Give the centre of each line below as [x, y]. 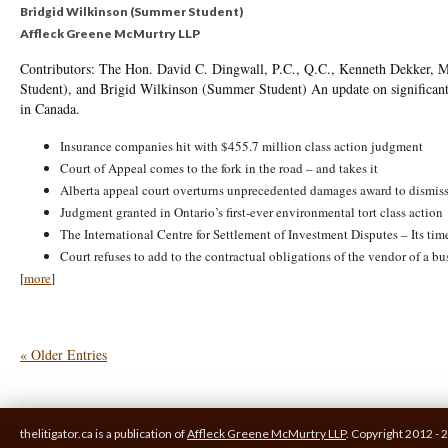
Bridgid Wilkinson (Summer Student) [131, 11]
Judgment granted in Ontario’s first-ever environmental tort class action [251, 212]
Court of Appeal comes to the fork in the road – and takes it [219, 168]
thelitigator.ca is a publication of [103, 433]
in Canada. [50, 108]
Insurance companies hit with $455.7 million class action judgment [241, 146]
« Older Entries [63, 354]
